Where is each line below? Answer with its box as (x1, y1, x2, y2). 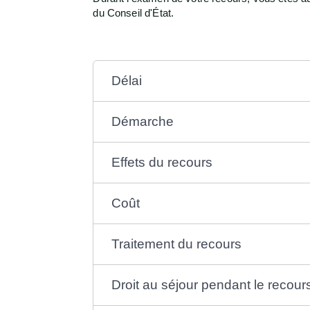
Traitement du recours (111, 236, 242, 251)
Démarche (111, 113, 174, 129)
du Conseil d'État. (93, 6, 174, 19)
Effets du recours (111, 154, 213, 170)
